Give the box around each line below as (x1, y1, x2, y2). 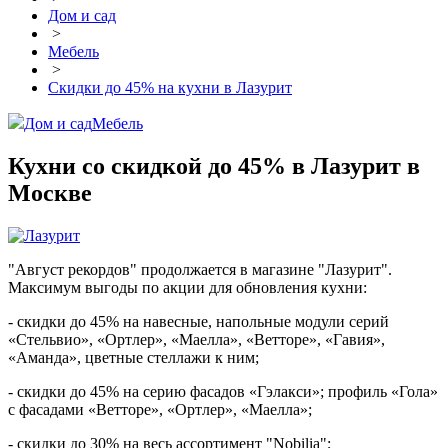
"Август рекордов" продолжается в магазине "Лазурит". (8, 261, 392, 279)
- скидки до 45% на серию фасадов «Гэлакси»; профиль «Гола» (8, 383, 438, 401)
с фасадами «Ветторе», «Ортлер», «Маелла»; (8, 401, 312, 419)
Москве (8, 180, 92, 207)
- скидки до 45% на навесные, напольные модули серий (8, 313, 389, 331)
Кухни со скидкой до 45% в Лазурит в (8, 153, 420, 180)
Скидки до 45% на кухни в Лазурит (48, 79, 292, 97)
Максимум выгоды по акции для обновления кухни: (8, 279, 367, 297)
